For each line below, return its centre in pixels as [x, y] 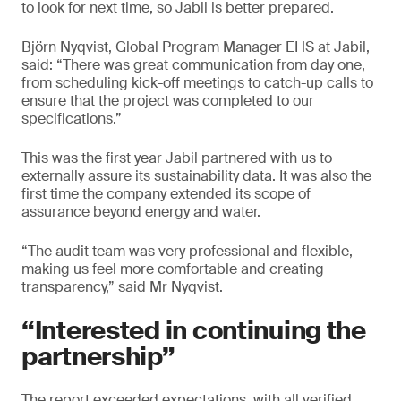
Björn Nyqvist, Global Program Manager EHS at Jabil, [196, 47]
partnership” [98, 357]
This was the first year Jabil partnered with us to [177, 158]
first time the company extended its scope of [166, 194]
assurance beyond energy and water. [141, 212]
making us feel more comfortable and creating [173, 269]
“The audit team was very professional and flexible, [187, 251]
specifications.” [72, 119]
